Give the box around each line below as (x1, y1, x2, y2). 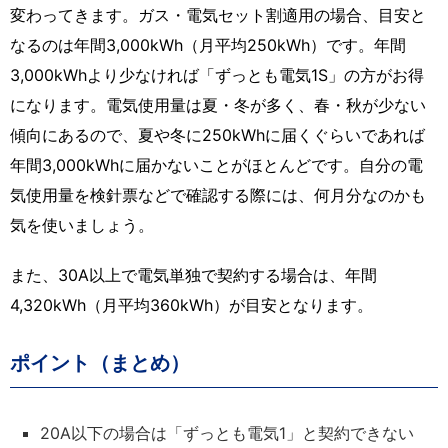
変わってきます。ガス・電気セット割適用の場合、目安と (10, 4, 426, 25)
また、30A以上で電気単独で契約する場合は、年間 (10, 264, 377, 285)
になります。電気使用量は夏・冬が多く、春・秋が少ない (10, 94, 426, 115)
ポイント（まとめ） (10, 350, 190, 375)
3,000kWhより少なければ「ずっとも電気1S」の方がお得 (10, 64, 424, 85)
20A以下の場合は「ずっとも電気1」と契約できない (40, 422, 414, 443)
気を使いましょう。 (10, 214, 154, 235)
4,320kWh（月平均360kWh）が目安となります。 (10, 294, 373, 315)
